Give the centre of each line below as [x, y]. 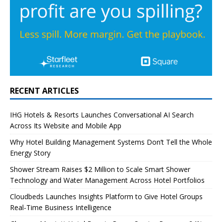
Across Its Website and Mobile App [66, 125]
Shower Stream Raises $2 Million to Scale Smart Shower [100, 169]
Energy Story [30, 153]
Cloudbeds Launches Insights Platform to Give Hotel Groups [106, 196]
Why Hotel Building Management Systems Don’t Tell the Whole [111, 142]
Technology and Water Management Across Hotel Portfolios [107, 180]
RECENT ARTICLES [44, 90]
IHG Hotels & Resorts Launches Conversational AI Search [102, 114]
